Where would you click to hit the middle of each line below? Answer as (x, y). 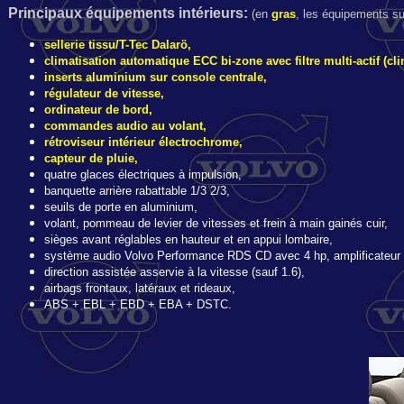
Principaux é (51, 13)
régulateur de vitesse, (104, 93)
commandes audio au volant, (125, 126)
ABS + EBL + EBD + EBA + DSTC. (138, 304)
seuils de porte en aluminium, (121, 207)
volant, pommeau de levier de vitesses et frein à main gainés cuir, (216, 223)
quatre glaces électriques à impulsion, (143, 174)
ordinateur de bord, (98, 110)
